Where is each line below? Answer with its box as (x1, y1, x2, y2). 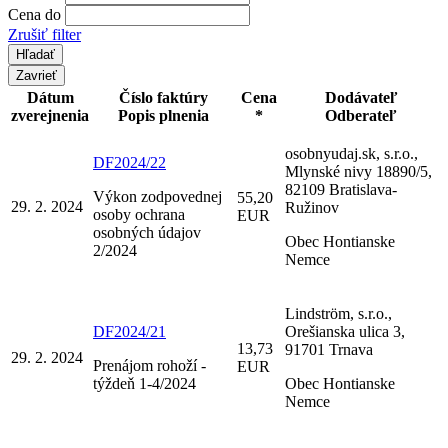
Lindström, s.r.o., (285, 304, 392, 322)
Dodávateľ (324, 88, 398, 106)
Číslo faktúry (118, 88, 208, 106)
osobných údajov (93, 223, 201, 241)
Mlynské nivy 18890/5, (285, 162, 432, 180)
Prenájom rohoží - (93, 356, 206, 374)
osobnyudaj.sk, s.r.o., (285, 144, 418, 162)
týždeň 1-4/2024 (93, 374, 196, 392)
